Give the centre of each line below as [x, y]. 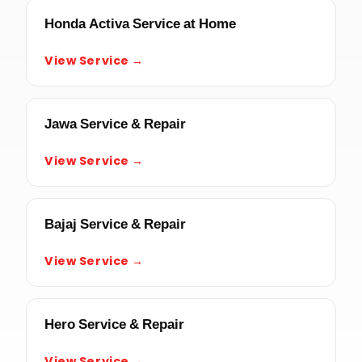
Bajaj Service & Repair [115, 223]
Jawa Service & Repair [115, 123]
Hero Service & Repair [114, 324]
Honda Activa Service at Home [140, 23]
